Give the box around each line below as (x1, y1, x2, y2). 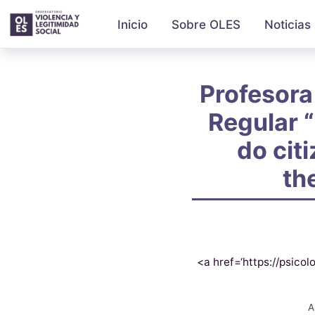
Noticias (264, 17, 311, 32)
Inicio (117, 17, 148, 32)
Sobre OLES (172, 17, 241, 32)
